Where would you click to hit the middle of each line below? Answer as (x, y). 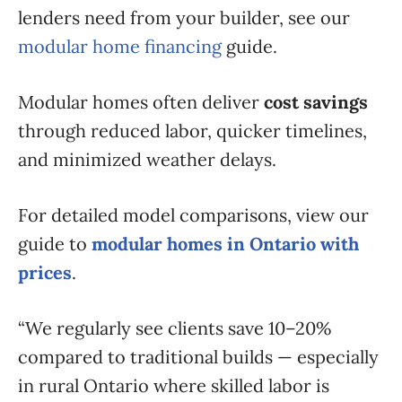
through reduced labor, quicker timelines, (192, 131)
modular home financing (120, 46)
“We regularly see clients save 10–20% (175, 328)
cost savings (316, 102)
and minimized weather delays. (147, 159)
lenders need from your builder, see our (184, 17)
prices (45, 272)
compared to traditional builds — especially (198, 357)
